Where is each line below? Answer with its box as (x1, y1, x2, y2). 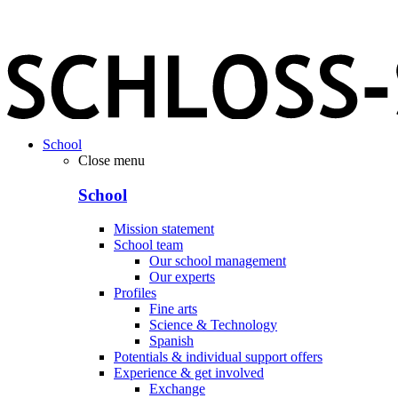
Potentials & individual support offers (114, 349, 322, 365)
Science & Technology (149, 317, 277, 333)
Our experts (149, 269, 215, 285)
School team (114, 237, 183, 253)
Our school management (149, 253, 286, 269)
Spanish (149, 333, 194, 349)
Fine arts (149, 301, 197, 317)
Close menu (78, 152, 145, 168)
